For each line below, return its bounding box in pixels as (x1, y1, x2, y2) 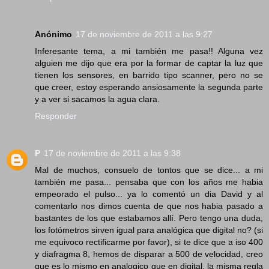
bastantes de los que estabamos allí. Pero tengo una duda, (35, 213, 263, 223)
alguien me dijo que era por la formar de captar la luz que (35, 58, 263, 68)
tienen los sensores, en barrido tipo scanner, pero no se (35, 70, 263, 80)
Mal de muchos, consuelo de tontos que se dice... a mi (35, 165, 263, 175)
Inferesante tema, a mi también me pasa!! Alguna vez (35, 46, 263, 56)
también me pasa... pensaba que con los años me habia (35, 177, 263, 187)
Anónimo (35, 29, 72, 39)
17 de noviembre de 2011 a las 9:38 (44, 148, 181, 158)
